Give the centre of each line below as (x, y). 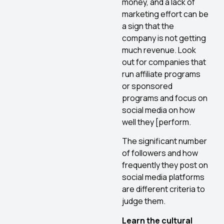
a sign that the (148, 26)
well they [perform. (156, 122)
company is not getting (164, 38)
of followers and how (160, 153)
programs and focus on (165, 98)
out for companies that (164, 62)
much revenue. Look (159, 50)
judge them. (144, 201)
